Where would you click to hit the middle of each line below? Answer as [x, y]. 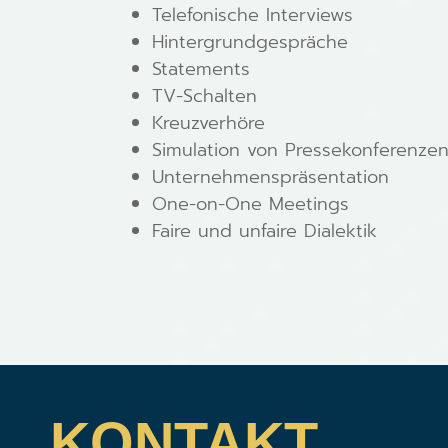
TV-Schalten [204, 96]
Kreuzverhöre [208, 123]
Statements [201, 69]
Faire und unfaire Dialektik [264, 231]
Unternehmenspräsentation [270, 177]
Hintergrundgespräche [250, 42]
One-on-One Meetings [250, 204]
